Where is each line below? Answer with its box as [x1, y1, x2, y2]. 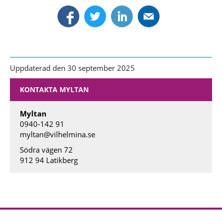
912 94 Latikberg [20, 155, 78, 166]
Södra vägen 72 [20, 145, 73, 155]
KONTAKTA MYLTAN [20, 85, 89, 95]
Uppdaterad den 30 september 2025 [10, 63, 135, 73]
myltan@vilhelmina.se [20, 129, 95, 140]
